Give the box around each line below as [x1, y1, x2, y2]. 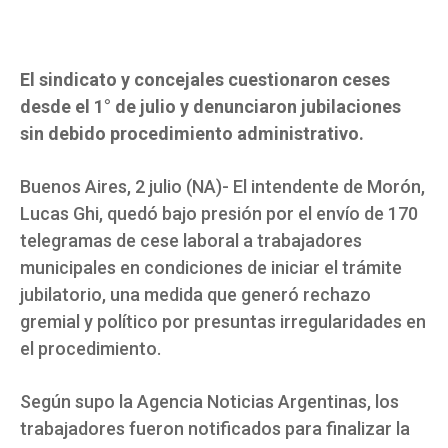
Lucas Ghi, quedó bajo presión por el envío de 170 [20, 203, 418, 225]
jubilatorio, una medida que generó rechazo [20, 284, 371, 306]
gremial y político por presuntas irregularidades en [20, 311, 426, 333]
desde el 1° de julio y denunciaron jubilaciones [20, 96, 401, 118]
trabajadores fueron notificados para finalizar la [20, 418, 410, 440]
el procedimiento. [20, 338, 161, 360]
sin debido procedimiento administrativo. [20, 123, 364, 145]
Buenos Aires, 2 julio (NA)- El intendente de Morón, [20, 176, 425, 198]
